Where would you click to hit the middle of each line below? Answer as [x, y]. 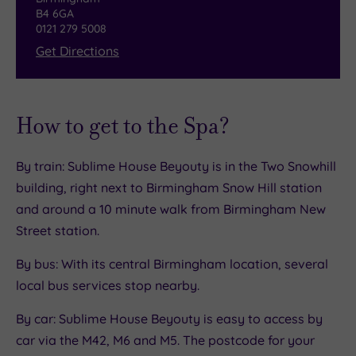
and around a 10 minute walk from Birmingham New [171, 209]
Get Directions [77, 51]
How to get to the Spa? [123, 126]
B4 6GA [55, 14]
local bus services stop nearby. [108, 285]
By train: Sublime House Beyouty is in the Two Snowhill [176, 166]
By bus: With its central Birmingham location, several [172, 263]
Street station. [58, 230]
